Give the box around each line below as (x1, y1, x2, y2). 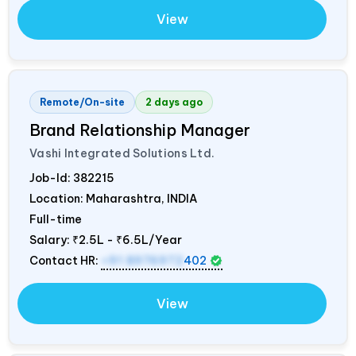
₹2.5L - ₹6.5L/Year (72, 232, 182, 247)
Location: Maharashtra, (29, 191, 167, 206)
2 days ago (145, 95, 203, 108)
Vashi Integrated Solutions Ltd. (29, 145, 215, 161)
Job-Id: (29, 170, 73, 185)
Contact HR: (29, 253, 101, 268)
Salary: (29, 232, 72, 247)
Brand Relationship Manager (29, 119, 250, 140)
